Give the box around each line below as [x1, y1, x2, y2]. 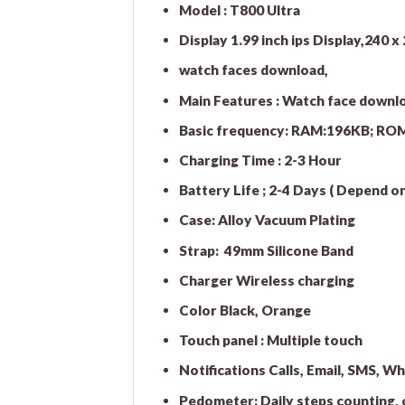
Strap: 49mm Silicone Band [178, 241, 353, 259]
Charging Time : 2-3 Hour [178, 151, 342, 168]
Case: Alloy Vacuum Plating [178, 212, 355, 229]
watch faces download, [178, 61, 328, 79]
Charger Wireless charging [178, 271, 354, 288]
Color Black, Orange [178, 301, 311, 318]
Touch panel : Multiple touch [178, 332, 363, 349]
